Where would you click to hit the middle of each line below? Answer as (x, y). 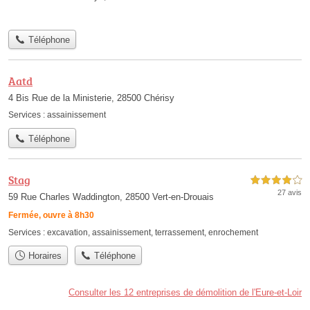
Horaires (43, 255)
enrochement (233, 232)
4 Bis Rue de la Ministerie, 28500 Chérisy (91, 98)
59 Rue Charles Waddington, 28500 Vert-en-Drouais (111, 197)
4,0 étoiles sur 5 (276, 180)
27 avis (290, 192)
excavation (67, 232)
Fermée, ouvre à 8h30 (51, 215)
